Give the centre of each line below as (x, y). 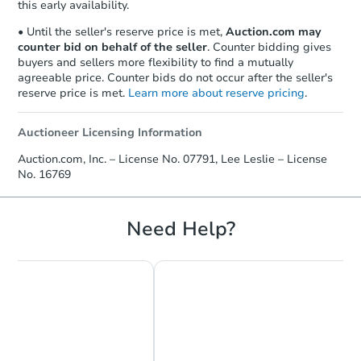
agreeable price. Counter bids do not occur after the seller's (175, 77)
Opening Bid (263, 184)
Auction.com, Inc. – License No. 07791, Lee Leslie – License (172, 159)
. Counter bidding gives (269, 47)
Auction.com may (274, 31)
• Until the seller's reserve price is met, (122, 31)
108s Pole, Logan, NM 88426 (270, 216)
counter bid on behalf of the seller (112, 47)
